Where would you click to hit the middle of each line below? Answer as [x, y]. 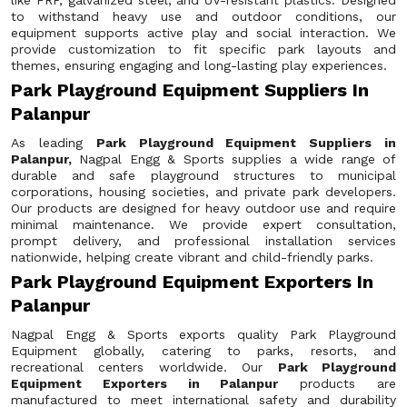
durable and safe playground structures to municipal [203, 175]
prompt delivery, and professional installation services [203, 241]
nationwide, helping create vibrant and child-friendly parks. [192, 257]
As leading [54, 143]
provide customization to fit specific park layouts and [203, 49]
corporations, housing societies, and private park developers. [203, 192]
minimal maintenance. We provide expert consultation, [203, 224]
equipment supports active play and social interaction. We [203, 33]
